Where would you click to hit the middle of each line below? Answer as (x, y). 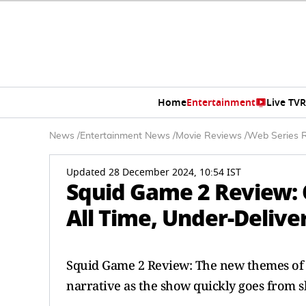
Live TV (283, 102)
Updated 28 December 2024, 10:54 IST (154, 172)
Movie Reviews (209, 136)
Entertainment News (125, 136)
